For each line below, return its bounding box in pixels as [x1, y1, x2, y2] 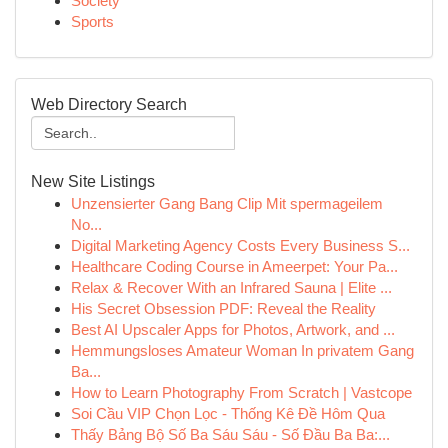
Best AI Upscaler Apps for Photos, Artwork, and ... [71, 321, 395, 338]
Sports [71, 13, 114, 30]
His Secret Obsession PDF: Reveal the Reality [71, 300, 376, 317]
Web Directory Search [31, 96, 187, 113]
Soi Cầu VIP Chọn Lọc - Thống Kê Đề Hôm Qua [71, 405, 385, 422]
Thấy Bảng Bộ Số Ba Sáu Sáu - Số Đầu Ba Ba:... [71, 426, 390, 443]
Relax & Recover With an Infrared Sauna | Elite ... [71, 279, 392, 296]
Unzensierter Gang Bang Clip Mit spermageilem [71, 195, 383, 212]
